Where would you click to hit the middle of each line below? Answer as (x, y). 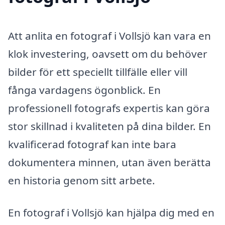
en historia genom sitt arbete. (82, 181)
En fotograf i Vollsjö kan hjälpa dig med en (111, 212)
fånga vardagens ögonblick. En (84, 90)
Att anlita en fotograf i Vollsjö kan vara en (109, 36)
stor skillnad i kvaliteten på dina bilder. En (109, 126)
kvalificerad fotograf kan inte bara (92, 144)
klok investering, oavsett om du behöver (108, 54)
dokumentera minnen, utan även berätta (109, 162)
